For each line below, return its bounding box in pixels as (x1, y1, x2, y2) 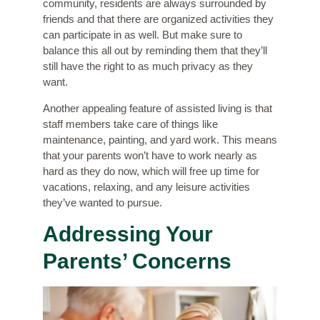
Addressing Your (43, 222, 213, 246)
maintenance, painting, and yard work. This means (43, 133, 277, 146)
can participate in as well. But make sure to (43, 29, 242, 41)
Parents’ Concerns (43, 249, 231, 274)
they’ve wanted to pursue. (43, 196, 162, 209)
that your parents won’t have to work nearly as (43, 149, 257, 161)
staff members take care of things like (43, 117, 218, 130)
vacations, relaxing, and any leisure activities (43, 180, 250, 193)
